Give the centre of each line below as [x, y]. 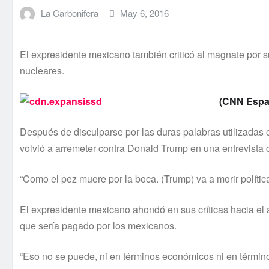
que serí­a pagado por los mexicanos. [98, 226]
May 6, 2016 [145, 13]
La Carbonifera [69, 13]
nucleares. [42, 71]
